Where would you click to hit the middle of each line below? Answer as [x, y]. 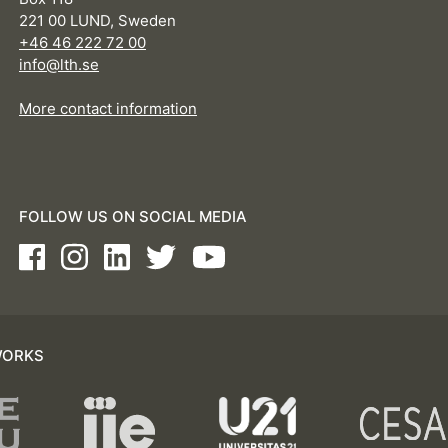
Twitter [169, 252]
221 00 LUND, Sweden [97, 21]
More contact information [108, 109]
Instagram [95, 252]
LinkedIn [132, 252]
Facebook [52, 252]
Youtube [220, 252]
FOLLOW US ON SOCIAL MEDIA [133, 217]
